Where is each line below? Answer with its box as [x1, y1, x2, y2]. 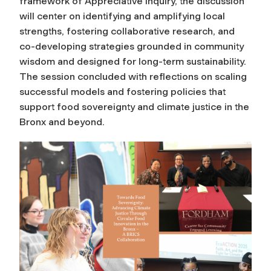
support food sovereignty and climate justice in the [19, 100, 249, 113]
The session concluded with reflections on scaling [19, 70, 247, 82]
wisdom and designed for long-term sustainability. [19, 55, 246, 67]
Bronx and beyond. [19, 116, 105, 128]
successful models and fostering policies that [19, 85, 226, 97]
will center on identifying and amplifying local [19, 10, 225, 22]
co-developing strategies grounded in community [19, 40, 244, 52]
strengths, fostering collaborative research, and [19, 25, 235, 37]
